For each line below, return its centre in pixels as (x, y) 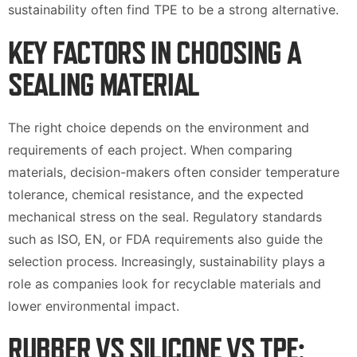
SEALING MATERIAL (104, 84)
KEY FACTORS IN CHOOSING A (155, 53)
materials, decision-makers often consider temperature (174, 172)
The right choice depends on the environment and (159, 127)
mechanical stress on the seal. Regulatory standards (165, 217)
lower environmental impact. (94, 306)
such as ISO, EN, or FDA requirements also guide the (165, 239)
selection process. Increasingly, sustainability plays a (167, 261)
